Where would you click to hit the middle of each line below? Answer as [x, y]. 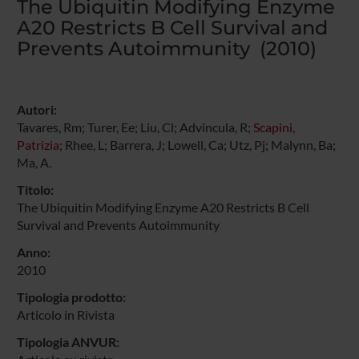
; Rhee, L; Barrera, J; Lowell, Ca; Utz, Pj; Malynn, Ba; [197, 144]
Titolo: [35, 189]
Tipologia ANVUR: [68, 341]
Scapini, [274, 127]
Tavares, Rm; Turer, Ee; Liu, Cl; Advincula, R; [135, 127]
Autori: [36, 109]
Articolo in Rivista [65, 314]
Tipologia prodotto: [71, 296]
